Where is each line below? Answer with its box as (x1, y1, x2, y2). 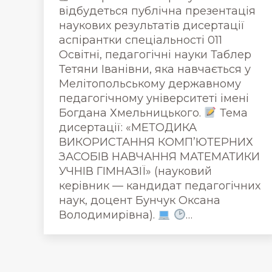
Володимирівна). (59, 208, 158, 222)
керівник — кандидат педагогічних (59, 179, 260, 192)
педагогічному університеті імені (59, 92, 249, 105)
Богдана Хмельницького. (59, 106, 204, 120)
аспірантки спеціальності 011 (59, 33, 222, 47)
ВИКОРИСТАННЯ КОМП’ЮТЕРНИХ (59, 135, 253, 149)
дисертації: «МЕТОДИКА (59, 121, 197, 134)
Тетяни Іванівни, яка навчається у (59, 63, 251, 76)
